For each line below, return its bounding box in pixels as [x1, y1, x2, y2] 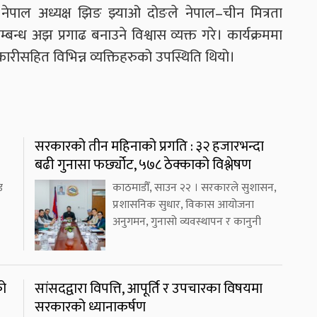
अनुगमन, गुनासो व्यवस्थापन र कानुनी [113, 212, 261, 231]
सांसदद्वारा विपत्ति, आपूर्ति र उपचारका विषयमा [35, 276, 263, 301]
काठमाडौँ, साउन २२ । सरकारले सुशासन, [113, 178, 276, 197]
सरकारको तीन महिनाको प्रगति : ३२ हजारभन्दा [35, 134, 264, 158]
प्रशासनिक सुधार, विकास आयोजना [113, 195, 254, 214]
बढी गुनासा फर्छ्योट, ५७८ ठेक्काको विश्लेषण [35, 152, 251, 177]
